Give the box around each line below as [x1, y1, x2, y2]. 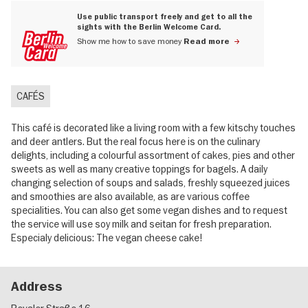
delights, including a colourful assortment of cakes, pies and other [11, 148, 295, 162]
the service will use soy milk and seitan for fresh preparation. [11, 217, 272, 230]
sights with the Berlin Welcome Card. [77, 23, 221, 32]
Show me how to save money [77, 35, 184, 46]
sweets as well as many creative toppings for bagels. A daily [11, 162, 267, 175]
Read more [184, 36, 230, 47]
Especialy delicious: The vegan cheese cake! [11, 231, 203, 244]
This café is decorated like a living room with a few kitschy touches [11, 121, 296, 134]
